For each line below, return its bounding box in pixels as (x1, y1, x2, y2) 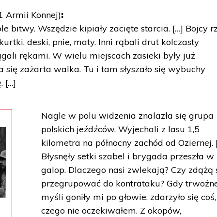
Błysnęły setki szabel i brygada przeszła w (41, 151, 215, 162)
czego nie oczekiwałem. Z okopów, (41, 205, 182, 216)
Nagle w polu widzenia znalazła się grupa (41, 110, 214, 121)
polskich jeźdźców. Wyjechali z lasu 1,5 (41, 124, 200, 135)
